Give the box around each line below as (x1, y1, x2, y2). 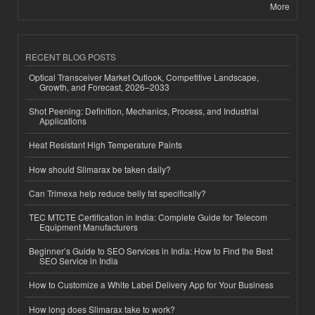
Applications (39, 115, 86, 127)
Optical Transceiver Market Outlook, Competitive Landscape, (29, 71, 259, 84)
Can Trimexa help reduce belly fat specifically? (29, 186, 206, 199)
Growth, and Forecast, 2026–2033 (39, 81, 169, 94)
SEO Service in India (39, 255, 118, 267)
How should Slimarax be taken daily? (29, 162, 171, 175)
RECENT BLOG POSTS (25, 50, 116, 63)
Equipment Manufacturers (39, 221, 138, 233)
